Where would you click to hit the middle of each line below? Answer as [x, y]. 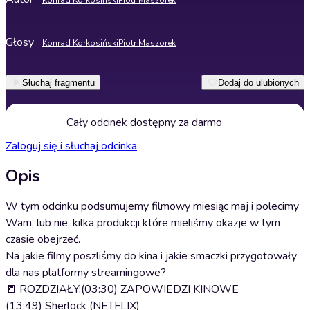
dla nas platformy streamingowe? [86, 273]
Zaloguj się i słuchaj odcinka [71, 146]
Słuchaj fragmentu [58, 82]
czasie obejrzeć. [43, 239]
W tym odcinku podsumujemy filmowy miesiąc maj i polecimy [152, 206]
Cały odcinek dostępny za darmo [144, 122]
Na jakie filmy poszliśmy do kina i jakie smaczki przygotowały [151, 256]
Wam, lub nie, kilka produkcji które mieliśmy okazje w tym [143, 223]
